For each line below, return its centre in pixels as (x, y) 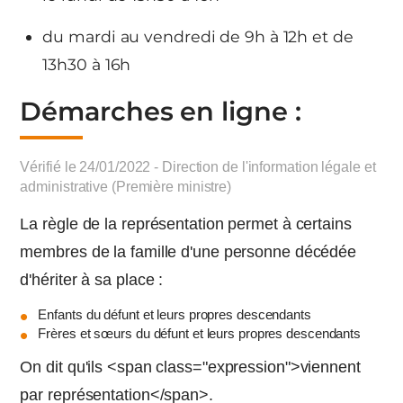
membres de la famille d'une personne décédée (188, 252)
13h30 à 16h (87, 64)
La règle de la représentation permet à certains (186, 224)
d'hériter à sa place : (92, 280)
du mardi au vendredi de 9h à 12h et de (198, 36)
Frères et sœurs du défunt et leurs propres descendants (200, 334)
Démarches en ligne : (161, 111)
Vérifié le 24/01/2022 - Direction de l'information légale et (198, 167)
